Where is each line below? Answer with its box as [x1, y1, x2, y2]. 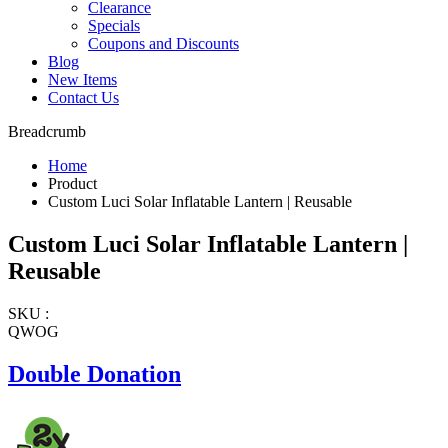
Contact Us [48, 89, 119, 107]
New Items [48, 71, 117, 89]
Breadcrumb [8, 123, 86, 141]
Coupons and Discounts [88, 35, 239, 53]
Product [48, 175, 97, 193]
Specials [88, 17, 140, 35]
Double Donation [8, 360, 181, 387]
